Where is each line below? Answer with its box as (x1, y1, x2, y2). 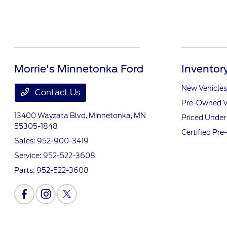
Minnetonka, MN (89, 111, 146, 120)
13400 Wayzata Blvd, (14, 111, 89, 120)
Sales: (14, 137, 37, 145)
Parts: (14, 166, 37, 174)
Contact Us (33, 88, 81, 97)
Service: (14, 152, 44, 160)
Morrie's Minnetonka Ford (14, 63, 144, 75)
